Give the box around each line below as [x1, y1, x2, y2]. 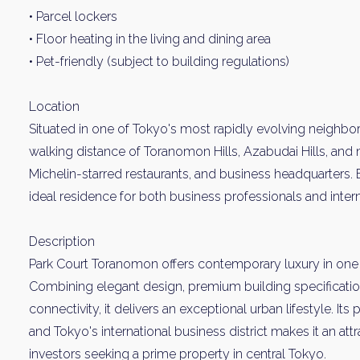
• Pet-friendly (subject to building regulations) [29, 54, 289, 69]
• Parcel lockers [29, 9, 117, 24]
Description [29, 234, 95, 249]
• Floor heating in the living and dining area [29, 31, 271, 47]
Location [29, 99, 80, 114]
